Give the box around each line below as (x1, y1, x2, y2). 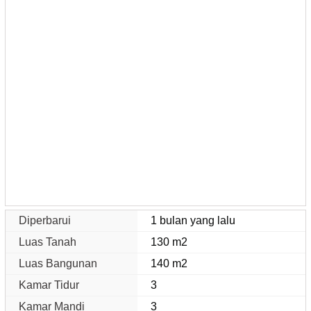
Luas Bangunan (19, 257, 97, 269)
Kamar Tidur (19, 278, 79, 291)
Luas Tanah (19, 235, 76, 248)
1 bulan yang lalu (151, 214, 236, 226)
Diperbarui (19, 214, 71, 226)
